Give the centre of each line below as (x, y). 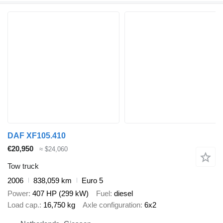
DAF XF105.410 (37, 136)
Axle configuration (111, 205)
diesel (123, 194)
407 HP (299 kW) (60, 194)
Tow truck (23, 166)
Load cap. (23, 205)
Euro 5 (92, 180)
